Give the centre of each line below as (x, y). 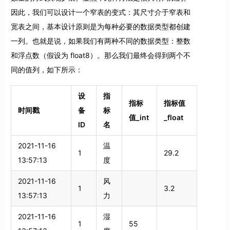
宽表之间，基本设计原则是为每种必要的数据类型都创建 (100, 27)
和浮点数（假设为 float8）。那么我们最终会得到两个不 (100, 55)
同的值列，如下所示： (46, 70)
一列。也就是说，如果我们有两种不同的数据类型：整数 (100, 41)
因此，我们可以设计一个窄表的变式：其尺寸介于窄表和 (100, 12)
